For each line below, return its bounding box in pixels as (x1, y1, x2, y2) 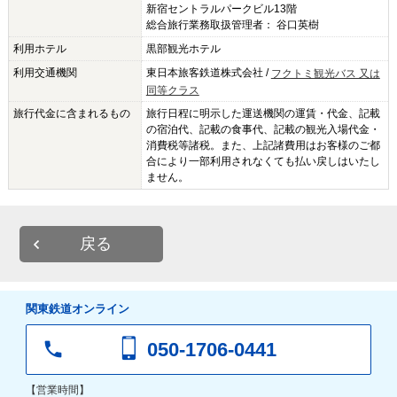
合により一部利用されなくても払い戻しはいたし (145, 155, 380, 168)
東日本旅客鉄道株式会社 (145, 66, 263, 79)
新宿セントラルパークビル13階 (145, 2, 297, 15)
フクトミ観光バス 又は (270, 66, 380, 80)
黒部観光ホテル (145, 42, 221, 55)
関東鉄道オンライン (26, 302, 130, 316)
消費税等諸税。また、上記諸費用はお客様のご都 (145, 139, 380, 152)
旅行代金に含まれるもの (12, 107, 130, 121)
